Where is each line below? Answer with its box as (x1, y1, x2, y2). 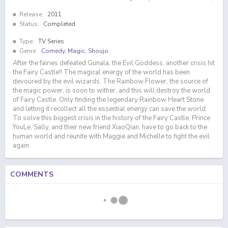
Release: (19, 10, 43, 18)
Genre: (19, 47, 37, 55)
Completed (43, 20, 75, 28)
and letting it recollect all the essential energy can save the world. (13, 104, 207, 113)
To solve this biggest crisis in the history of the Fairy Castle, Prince (13, 113, 210, 123)
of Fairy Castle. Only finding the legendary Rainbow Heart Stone (13, 95, 204, 104)
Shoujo (88, 47, 108, 55)
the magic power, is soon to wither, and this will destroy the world (13, 86, 210, 95)
